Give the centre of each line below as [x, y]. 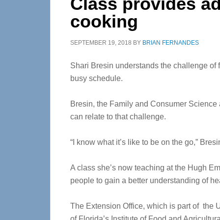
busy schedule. [96, 78]
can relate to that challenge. [118, 117]
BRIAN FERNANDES [171, 43]
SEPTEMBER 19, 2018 [101, 43]
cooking [104, 21]
